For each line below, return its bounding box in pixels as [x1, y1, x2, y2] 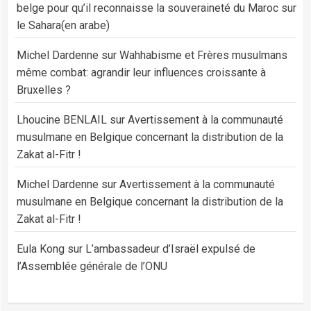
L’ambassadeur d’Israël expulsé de [85, 242, 255, 255]
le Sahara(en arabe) [17, 19, 110, 32]
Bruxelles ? [17, 83, 71, 96]
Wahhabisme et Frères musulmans [119, 49, 287, 62]
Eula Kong [17, 242, 65, 255]
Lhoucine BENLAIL [17, 113, 107, 126]
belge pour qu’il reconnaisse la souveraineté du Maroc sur [17, 1, 296, 15]
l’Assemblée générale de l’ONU [17, 260, 167, 273]
